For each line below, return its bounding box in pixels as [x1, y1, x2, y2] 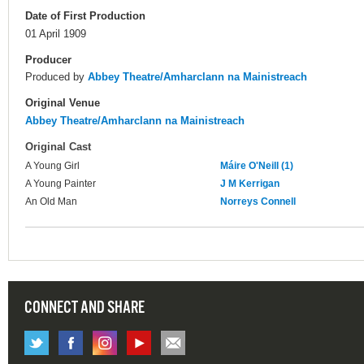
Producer [25, 53, 71, 66]
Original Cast [25, 141, 91, 154]
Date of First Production [25, 10, 145, 23]
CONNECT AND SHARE [24, 297, 145, 319]
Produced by [25, 71, 88, 84]
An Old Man [25, 196, 77, 208]
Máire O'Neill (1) [220, 160, 293, 172]
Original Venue [25, 96, 100, 109]
